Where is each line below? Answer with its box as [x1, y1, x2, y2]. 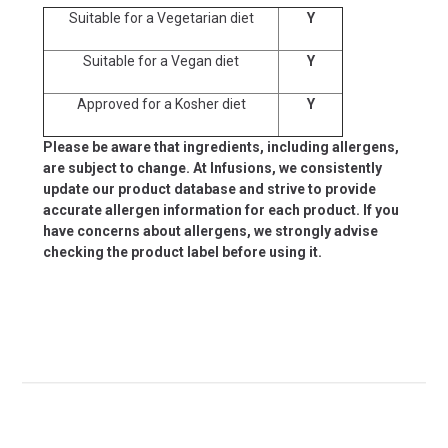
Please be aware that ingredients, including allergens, [43, 138, 399, 155]
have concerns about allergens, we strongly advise [43, 222, 378, 239]
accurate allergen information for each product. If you [43, 201, 399, 218]
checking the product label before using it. [43, 243, 322, 260]
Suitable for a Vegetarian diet [68, 9, 254, 26]
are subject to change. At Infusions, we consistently [43, 159, 382, 176]
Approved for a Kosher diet [76, 95, 246, 112]
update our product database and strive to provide [43, 180, 376, 197]
